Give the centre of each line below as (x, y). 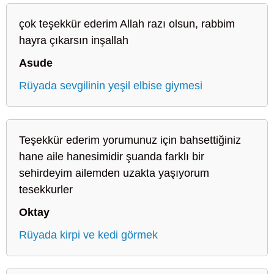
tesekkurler (46, 189)
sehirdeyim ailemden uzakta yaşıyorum (114, 173)
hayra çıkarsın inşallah (74, 40)
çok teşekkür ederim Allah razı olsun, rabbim (127, 24)
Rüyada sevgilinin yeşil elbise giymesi (111, 85)
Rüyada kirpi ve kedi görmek (88, 235)
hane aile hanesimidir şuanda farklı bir (112, 156)
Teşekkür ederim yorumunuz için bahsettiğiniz (130, 140)
